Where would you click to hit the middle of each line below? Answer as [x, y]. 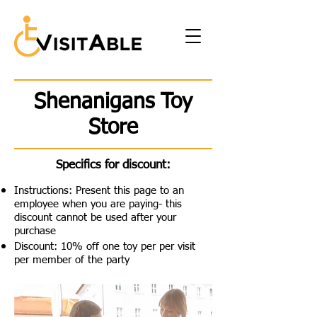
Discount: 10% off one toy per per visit [105, 247]
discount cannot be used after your [95, 218]
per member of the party [72, 260]
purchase [35, 231]
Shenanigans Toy [113, 103]
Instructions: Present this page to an [99, 191]
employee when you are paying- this [98, 204]
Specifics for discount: [113, 165]
